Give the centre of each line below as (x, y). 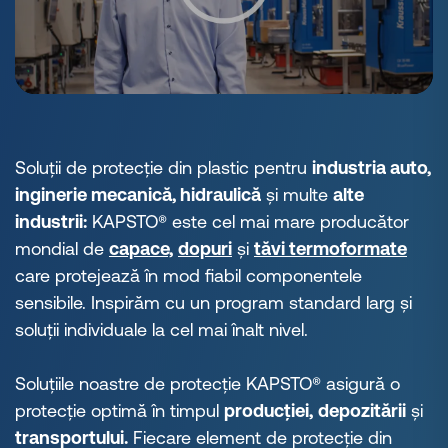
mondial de (62, 249)
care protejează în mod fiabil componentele (188, 276)
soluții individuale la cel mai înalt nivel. (166, 330)
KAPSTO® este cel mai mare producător (248, 222)
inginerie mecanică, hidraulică (138, 195)
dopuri (205, 249)
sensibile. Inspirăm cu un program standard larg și (213, 303)
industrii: (51, 222)
